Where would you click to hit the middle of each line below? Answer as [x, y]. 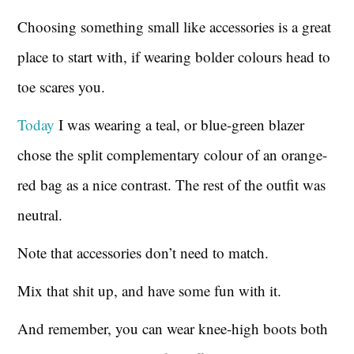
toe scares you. [62, 86]
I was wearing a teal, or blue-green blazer [180, 124]
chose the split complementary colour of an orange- [173, 154]
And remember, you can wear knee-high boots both [173, 328]
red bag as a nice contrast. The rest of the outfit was [172, 184]
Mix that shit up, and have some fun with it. [150, 290]
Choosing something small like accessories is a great [175, 26]
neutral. [40, 214]
